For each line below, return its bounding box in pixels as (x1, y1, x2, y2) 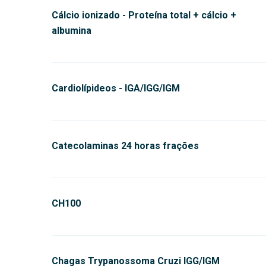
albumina (52, 25, 91, 36)
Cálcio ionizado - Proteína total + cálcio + (52, 9, 236, 21)
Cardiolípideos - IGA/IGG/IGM (52, 83, 180, 94)
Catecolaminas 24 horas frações (52, 140, 199, 151)
